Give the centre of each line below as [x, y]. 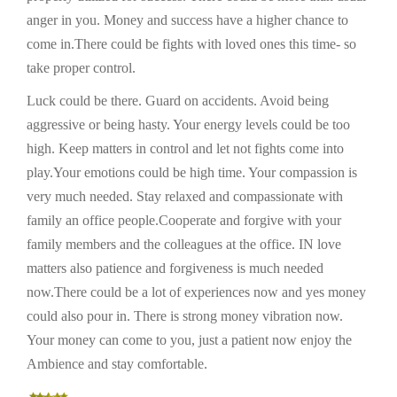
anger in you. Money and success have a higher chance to [187, 20]
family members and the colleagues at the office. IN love [184, 244]
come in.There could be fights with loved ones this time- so [191, 44]
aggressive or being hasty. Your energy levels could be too [188, 125]
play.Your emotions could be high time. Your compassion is [192, 172]
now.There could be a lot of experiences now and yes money [196, 292]
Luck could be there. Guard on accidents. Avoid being [178, 101]
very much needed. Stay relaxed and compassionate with [185, 196]
